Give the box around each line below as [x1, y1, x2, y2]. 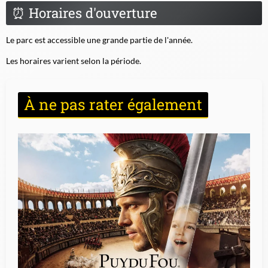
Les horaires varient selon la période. [6, 56, 141, 66]
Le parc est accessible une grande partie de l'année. [6, 35, 193, 45]
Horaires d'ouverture [25, 4, 157, 22]
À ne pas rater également [24, 95, 202, 115]
